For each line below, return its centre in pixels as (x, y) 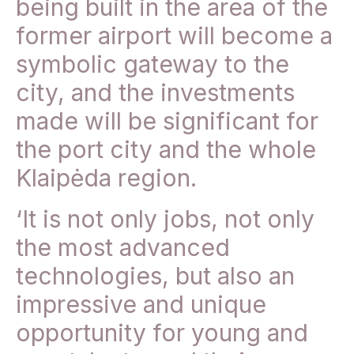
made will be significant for (167, 121)
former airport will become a (174, 36)
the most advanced (123, 248)
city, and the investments (155, 93)
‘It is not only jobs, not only (165, 219)
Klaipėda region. (106, 178)
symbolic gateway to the (153, 64)
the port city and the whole (166, 150)
